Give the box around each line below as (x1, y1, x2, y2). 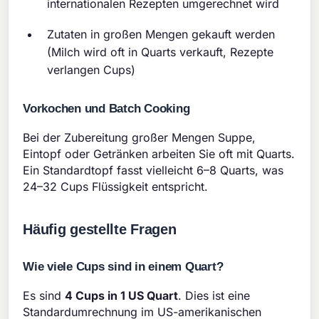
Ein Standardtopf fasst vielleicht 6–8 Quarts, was (23, 163, 284, 178)
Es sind (23, 288, 66, 303)
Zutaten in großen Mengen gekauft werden (47, 27, 276, 42)
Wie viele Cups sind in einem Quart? (23, 260, 224, 274)
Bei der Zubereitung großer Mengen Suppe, (23, 130, 256, 145)
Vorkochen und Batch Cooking (23, 102, 190, 116)
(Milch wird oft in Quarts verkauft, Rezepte (47, 45, 274, 60)
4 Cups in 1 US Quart (65, 288, 179, 303)
